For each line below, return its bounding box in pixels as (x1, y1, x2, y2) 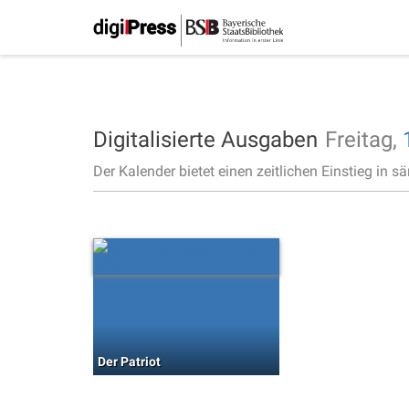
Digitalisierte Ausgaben (93, 127, 318, 152)
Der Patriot (98, 354, 161, 369)
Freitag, (325, 127, 403, 152)
